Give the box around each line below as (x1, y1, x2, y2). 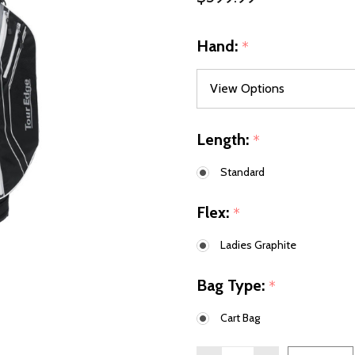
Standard (220, 165, 265, 180)
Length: (197, 130, 253, 150)
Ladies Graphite (220, 238, 296, 253)
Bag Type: (197, 276, 269, 296)
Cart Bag (220, 311, 260, 326)
